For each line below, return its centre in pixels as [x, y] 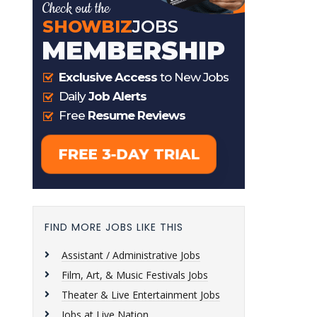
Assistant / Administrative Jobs [131, 255]
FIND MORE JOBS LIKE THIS [114, 227]
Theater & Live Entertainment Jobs [141, 295]
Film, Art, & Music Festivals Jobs [135, 275]
